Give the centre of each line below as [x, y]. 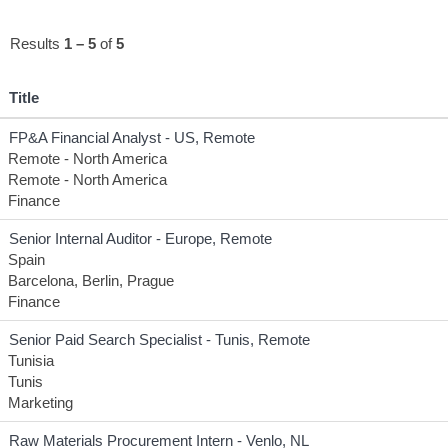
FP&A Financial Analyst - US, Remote [132, 137]
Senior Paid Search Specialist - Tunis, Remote [159, 339]
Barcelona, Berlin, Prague [91, 280]
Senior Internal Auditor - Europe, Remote [140, 238]
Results [37, 43]
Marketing [40, 402]
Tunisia [31, 360]
